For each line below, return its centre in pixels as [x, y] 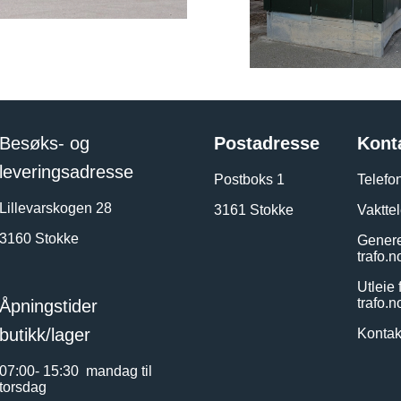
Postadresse [267, 143]
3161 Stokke [254, 209]
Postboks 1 [249, 179]
